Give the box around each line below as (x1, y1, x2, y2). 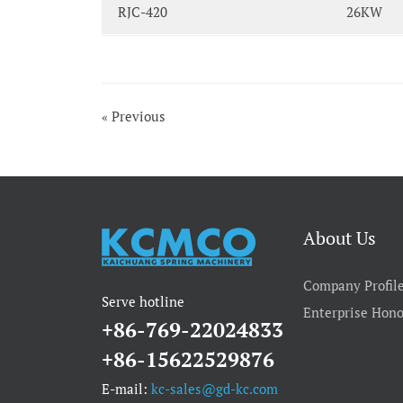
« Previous (102, 107, 166, 125)
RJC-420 (117, 2, 167, 21)
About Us (302, 225, 376, 250)
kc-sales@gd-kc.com (151, 380, 279, 398)
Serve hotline (102, 291, 185, 310)
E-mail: (102, 380, 152, 398)
